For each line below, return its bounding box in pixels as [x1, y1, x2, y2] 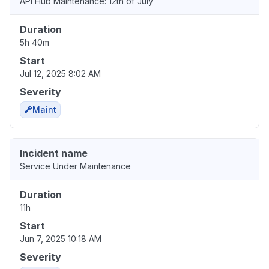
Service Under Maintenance [20, 161, 131, 172]
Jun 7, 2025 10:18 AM [20, 234, 101, 244]
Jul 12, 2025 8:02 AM [20, 68, 101, 79]
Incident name [20, 147, 88, 160]
